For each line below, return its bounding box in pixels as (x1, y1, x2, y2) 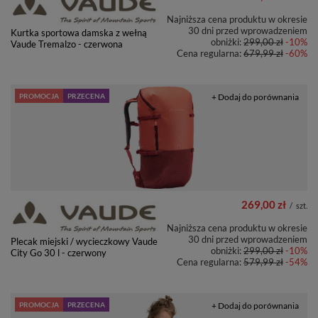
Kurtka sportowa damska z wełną (11, 26, 147, 38)
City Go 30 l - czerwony (11, 246, 106, 258)
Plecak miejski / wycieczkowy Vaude (11, 235, 158, 247)
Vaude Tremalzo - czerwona (11, 38, 123, 50)
